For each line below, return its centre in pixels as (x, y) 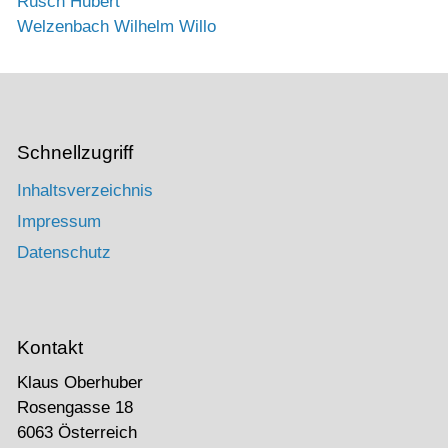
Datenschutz (64, 253)
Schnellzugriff (75, 152)
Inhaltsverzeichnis (85, 191)
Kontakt (50, 348)
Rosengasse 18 (75, 408)
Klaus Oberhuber (80, 383)
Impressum (59, 222)
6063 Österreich (77, 433)
